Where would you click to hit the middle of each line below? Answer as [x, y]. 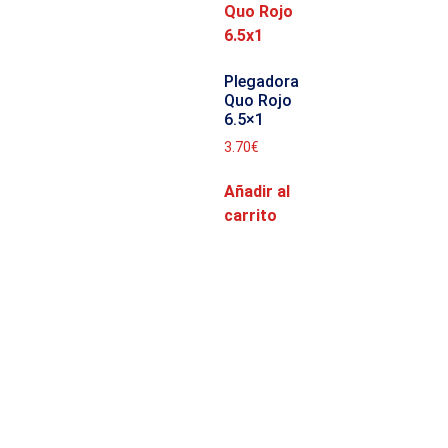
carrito [250, 215]
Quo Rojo [258, 101]
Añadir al [257, 191]
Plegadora [261, 82]
